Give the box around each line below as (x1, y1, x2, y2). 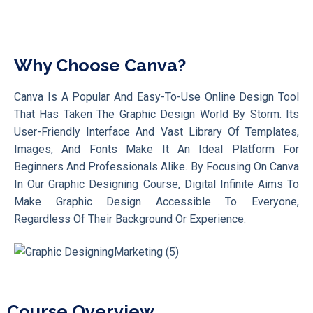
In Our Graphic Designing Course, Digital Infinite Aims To (14, 177, 299, 191)
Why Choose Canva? (14, 54, 186, 76)
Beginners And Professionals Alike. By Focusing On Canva (14, 160, 299, 174)
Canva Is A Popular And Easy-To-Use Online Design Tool (14, 90, 299, 104)
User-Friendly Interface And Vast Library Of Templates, (14, 125, 299, 139)
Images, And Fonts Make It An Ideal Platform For (14, 143, 299, 156)
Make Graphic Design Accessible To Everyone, (14, 195, 299, 209)
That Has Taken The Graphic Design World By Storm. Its (14, 108, 299, 122)
